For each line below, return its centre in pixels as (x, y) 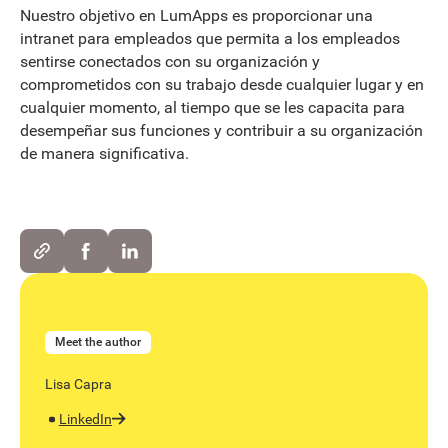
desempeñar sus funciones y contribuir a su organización (221, 130)
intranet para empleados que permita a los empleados (210, 38)
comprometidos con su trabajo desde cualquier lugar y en (222, 84)
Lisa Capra (78, 384)
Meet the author (98, 341)
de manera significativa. (104, 153)
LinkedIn (85, 418)
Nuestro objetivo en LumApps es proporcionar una (196, 15)
